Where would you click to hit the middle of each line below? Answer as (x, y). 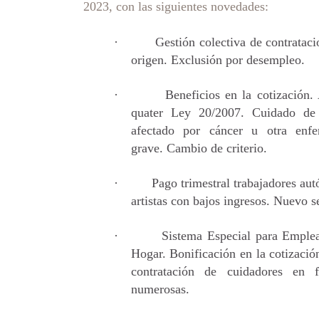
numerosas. (160, 289)
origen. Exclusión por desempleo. (218, 59)
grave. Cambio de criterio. (199, 148)
